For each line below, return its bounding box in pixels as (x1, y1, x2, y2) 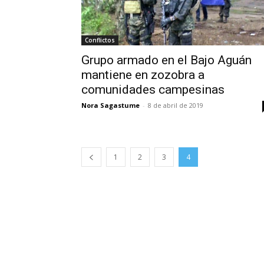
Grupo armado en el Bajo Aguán (81, 52, 252, 67)
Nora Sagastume (81, 100, 140, 110)
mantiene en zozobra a (81, 67, 204, 82)
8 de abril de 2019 (148, 100, 203, 110)
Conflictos (85, 35, 115, 44)
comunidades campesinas (81, 82, 225, 97)
